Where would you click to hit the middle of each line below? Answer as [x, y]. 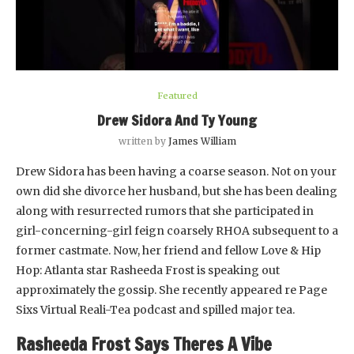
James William [202, 141]
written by [143, 141]
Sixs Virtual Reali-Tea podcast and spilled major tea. [155, 309]
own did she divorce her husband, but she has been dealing [177, 191]
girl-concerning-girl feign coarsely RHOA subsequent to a [177, 230]
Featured [177, 95]
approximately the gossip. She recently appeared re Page [171, 290]
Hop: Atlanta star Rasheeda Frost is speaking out [148, 270]
